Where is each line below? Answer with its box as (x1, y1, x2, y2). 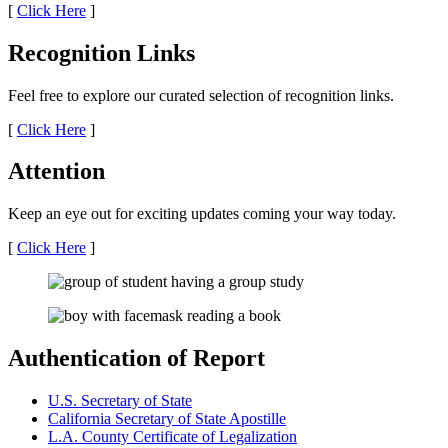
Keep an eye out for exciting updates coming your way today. (8, 205, 396, 223)
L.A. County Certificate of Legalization (48, 428, 297, 446)
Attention (8, 158, 105, 185)
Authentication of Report (8, 345, 265, 372)
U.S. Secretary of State (48, 392, 192, 410)
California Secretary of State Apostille (48, 410, 286, 428)
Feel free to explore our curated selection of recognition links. (8, 86, 394, 104)
